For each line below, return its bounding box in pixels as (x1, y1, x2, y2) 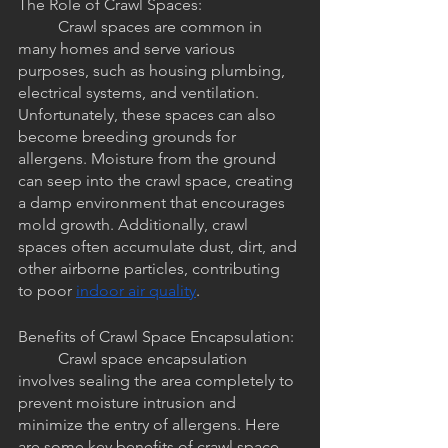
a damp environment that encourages (18, 193, 289, 213)
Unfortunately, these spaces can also (18, 105, 280, 125)
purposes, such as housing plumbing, (18, 61, 289, 81)
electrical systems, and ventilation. (18, 83, 263, 103)
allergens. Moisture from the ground (18, 149, 280, 169)
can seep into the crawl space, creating (18, 171, 297, 191)
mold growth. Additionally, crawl (18, 215, 252, 235)
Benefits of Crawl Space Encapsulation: (18, 327, 294, 347)
